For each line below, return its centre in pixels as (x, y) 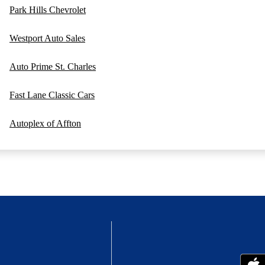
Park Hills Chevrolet (48, 10)
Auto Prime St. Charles (53, 67)
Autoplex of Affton (45, 124)
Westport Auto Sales (47, 38)
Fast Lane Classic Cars (52, 95)
